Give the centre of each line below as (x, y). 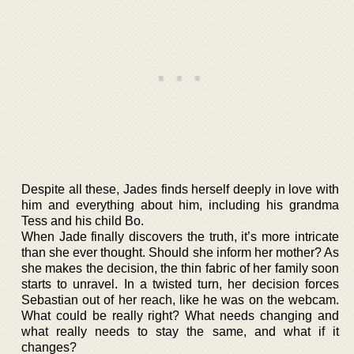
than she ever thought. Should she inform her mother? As (180, 252)
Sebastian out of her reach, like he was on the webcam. (180, 299)
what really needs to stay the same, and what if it (180, 331)
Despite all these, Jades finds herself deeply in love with (180, 189)
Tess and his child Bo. (83, 220)
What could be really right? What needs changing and (180, 315)
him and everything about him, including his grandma (180, 205)
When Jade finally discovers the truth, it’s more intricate (180, 236)
